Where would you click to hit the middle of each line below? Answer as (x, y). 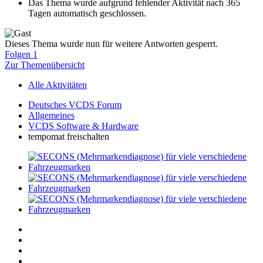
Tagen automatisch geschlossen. (87, 14)
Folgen (18, 55)
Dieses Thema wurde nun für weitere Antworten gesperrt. (111, 44)
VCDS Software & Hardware (83, 126)
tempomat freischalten (69, 137)
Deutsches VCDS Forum (75, 105)
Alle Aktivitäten (58, 85)
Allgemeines (51, 116)
